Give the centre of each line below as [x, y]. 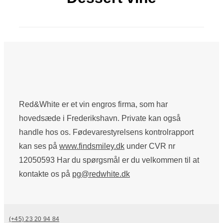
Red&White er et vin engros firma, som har [93, 104]
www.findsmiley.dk [92, 146]
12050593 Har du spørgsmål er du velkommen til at [109, 160]
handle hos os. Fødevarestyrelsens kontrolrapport [106, 132]
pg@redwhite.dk [101, 174]
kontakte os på [46, 174]
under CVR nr [150, 146]
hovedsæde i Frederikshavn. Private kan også [100, 118]
